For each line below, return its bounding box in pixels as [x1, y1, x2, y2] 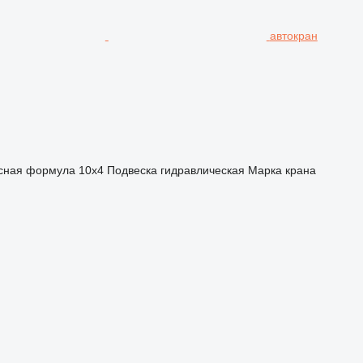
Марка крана [247, 164, 316, 177]
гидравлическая [160, 164, 245, 177]
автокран [269, 29, 318, 42]
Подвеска [106, 164, 157, 177]
